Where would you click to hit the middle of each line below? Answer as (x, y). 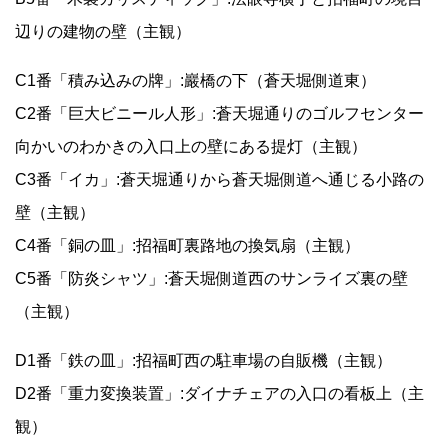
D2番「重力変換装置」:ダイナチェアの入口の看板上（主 (219, 394)
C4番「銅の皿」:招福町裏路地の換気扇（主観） (187, 246)
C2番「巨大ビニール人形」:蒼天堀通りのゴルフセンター (219, 114)
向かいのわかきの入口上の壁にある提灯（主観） (191, 147)
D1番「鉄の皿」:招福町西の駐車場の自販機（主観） (203, 361)
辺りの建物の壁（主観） (103, 32)
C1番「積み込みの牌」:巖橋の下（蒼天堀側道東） (195, 81)
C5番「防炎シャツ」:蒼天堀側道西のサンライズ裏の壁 (211, 279)
